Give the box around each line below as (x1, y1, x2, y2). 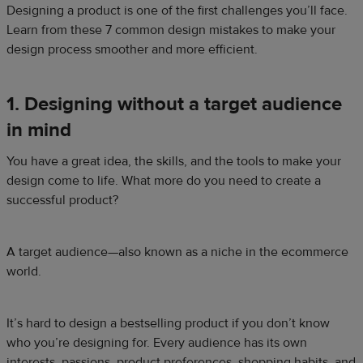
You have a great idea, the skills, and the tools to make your (6, 152, 341, 169)
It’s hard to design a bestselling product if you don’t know (6, 314, 330, 331)
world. (6, 263, 41, 280)
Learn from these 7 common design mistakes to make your (6, 21, 335, 38)
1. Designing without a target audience (6, 91, 342, 117)
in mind (6, 117, 71, 143)
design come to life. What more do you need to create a (6, 172, 321, 189)
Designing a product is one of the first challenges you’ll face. (6, 2, 348, 19)
